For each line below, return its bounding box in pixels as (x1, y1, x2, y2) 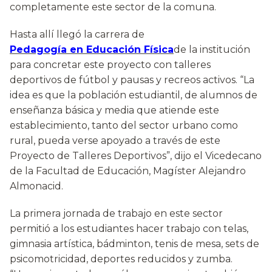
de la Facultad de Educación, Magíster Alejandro (10, 165, 246, 177)
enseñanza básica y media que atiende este (10, 104, 219, 117)
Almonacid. (10, 180, 63, 192)
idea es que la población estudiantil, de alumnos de (10, 89, 257, 101)
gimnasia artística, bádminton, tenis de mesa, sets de (10, 238, 259, 250)
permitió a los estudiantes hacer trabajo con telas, (10, 223, 248, 235)
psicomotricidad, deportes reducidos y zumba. (10, 253, 233, 265)
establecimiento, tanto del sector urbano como (10, 120, 238, 132)
